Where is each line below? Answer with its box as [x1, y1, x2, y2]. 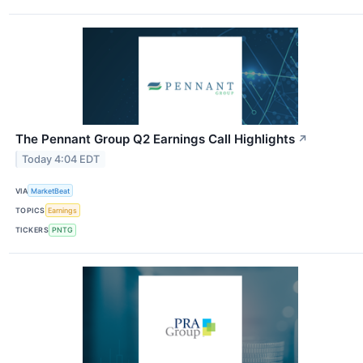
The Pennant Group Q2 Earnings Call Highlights [15, 131, 295, 147]
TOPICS [15, 206, 45, 216]
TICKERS [15, 225, 49, 235]
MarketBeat [31, 186, 70, 195]
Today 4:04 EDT [22, 153, 100, 166]
